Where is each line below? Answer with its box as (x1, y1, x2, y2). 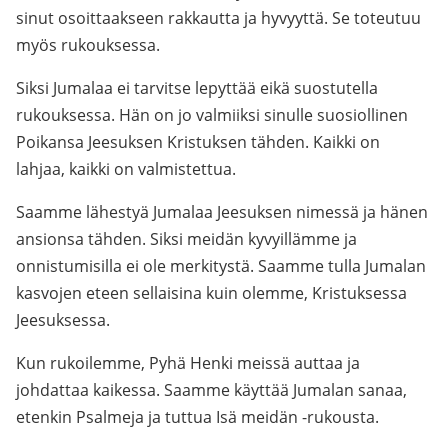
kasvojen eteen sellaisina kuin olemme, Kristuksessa (16, 282, 407, 304)
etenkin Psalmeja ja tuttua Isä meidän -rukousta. (16, 406, 379, 428)
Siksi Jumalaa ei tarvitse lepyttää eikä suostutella (16, 77, 378, 99)
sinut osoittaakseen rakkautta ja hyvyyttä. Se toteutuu (16, 7, 421, 29)
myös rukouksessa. (16, 34, 160, 56)
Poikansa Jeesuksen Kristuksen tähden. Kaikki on (16, 131, 380, 153)
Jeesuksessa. (16, 309, 110, 331)
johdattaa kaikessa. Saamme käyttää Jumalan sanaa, (16, 379, 407, 401)
